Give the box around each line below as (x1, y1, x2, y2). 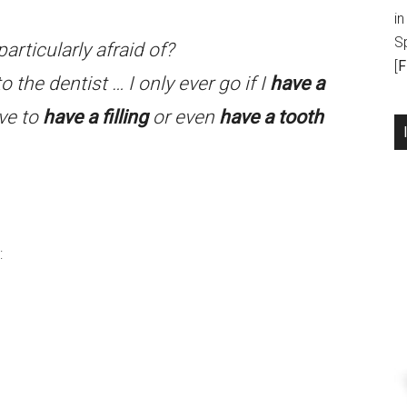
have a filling (43, 106, 148, 128)
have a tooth (219, 106, 323, 128)
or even (148, 106, 219, 128)
